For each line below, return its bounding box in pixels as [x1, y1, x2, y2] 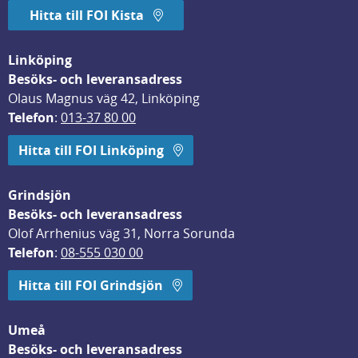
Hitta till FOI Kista [29, 6, 144, 24]
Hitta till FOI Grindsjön [18, 276, 163, 294]
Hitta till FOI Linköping [18, 141, 167, 159]
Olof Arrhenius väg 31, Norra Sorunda [8, 225, 235, 242]
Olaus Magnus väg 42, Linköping [8, 89, 200, 107]
